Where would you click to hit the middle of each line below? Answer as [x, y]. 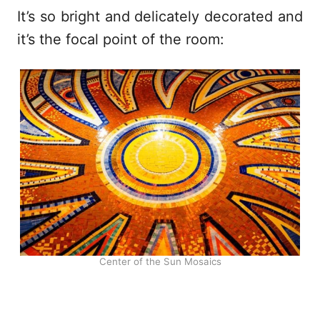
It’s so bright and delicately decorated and [160, 16]
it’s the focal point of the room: [121, 39]
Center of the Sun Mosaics [160, 262]
